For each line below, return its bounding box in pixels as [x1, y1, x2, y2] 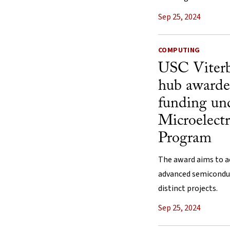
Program [158, 130, 212, 146]
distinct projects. [158, 182, 218, 194]
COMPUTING [158, 45, 200, 55]
